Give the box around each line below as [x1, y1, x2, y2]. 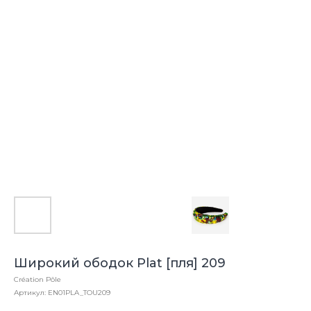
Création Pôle [14, 275, 61, 284]
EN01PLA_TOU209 [48, 288, 110, 297]
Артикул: [14, 288, 48, 297]
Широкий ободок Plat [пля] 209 [14, 255, 226, 271]
